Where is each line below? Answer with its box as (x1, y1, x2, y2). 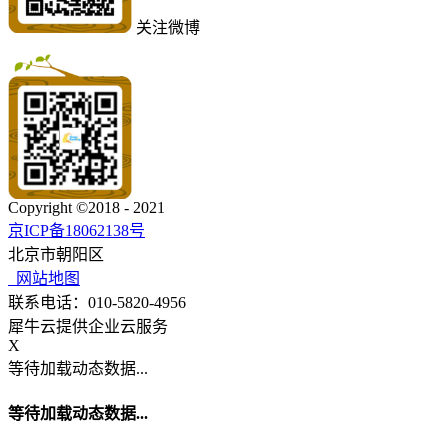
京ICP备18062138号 (8, 221, 145, 239)
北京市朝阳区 (8, 245, 104, 263)
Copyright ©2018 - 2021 (8, 198, 165, 216)
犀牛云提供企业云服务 (8, 317, 168, 335)
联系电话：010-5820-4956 (8, 293, 186, 311)
